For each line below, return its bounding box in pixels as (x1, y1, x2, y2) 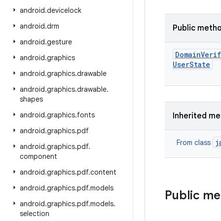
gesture (47, 37, 72, 46)
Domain (175, 50, 201, 59)
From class (177, 138, 213, 147)
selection (20, 209, 49, 218)
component (20, 152, 57, 161)
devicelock (47, 6, 81, 15)
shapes (20, 95, 43, 104)
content (90, 168, 116, 177)
